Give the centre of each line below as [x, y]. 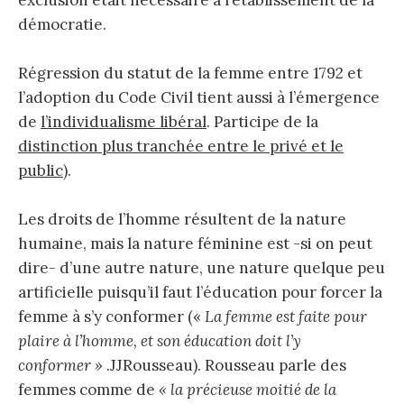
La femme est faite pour [286, 317]
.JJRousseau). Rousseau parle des [225, 366]
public [41, 170]
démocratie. [62, 24]
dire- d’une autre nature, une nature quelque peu [202, 268]
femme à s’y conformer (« [111, 317]
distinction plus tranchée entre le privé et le [181, 146]
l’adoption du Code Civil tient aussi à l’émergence [199, 97]
